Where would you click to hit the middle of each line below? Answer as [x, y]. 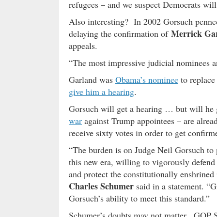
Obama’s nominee [147, 79]
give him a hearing [101, 91]
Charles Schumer [101, 186]
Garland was [92, 79]
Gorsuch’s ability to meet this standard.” [139, 198]
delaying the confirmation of [120, 33]
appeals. [83, 45]
